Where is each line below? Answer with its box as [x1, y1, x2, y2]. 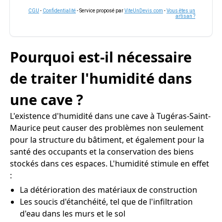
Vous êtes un [166, 8, 195, 13]
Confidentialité [43, 8, 76, 13]
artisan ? [175, 13, 195, 19]
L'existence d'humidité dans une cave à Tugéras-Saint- [10, 111, 211, 121]
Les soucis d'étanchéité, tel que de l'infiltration [20, 196, 193, 207]
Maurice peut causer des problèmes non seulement [10, 122, 204, 133]
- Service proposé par [76, 8, 124, 13]
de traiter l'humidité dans [10, 68, 192, 88]
